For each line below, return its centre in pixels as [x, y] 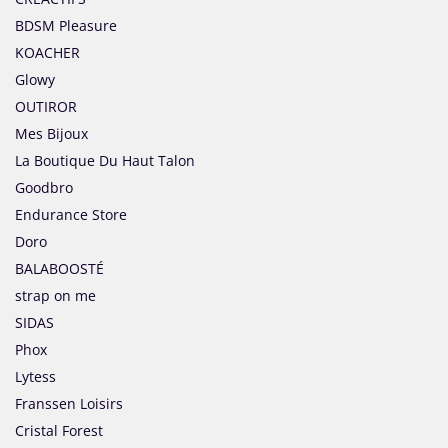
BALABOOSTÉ [59, 269]
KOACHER [47, 53]
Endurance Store [71, 215]
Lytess [35, 377]
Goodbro [44, 188]
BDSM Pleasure [66, 26]
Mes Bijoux [51, 134]
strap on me [55, 296]
